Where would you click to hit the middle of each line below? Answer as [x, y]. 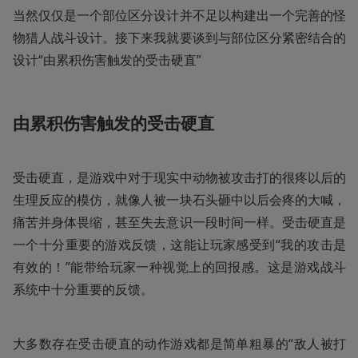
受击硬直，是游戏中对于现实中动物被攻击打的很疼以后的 [179, 178]
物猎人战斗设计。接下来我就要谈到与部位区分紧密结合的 [179, 37]
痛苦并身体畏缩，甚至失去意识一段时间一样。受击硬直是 [179, 223]
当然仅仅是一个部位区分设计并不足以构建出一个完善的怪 [179, 15]
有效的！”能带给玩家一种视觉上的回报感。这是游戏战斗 [179, 267]
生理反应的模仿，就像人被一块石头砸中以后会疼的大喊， [179, 200]
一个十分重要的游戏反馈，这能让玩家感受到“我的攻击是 [179, 245]
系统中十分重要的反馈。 [83, 290]
